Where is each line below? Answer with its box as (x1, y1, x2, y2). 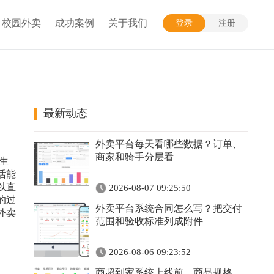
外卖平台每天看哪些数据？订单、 (95, 139, 242, 149)
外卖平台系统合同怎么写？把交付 (95, 203, 242, 213)
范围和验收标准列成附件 (95, 216, 203, 226)
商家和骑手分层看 (95, 152, 174, 162)
